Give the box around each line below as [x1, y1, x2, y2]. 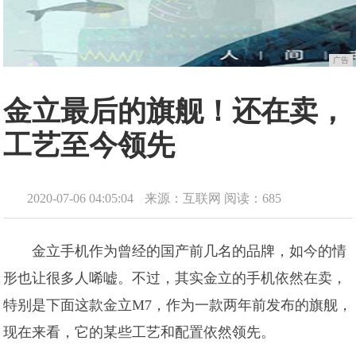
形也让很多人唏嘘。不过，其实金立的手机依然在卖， [3, 270, 347, 286]
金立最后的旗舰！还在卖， [3, 95, 347, 127]
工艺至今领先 [3, 130, 176, 161]
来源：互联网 [145, 192, 222, 205]
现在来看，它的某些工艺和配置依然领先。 [3, 324, 276, 340]
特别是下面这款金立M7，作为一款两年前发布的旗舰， [3, 297, 353, 313]
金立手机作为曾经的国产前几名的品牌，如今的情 [32, 243, 347, 259]
